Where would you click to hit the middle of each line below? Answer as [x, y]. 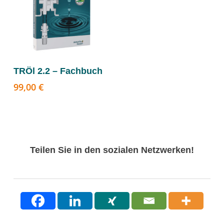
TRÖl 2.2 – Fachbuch [58, 71]
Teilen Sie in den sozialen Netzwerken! [112, 150]
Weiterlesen [60, 66]
